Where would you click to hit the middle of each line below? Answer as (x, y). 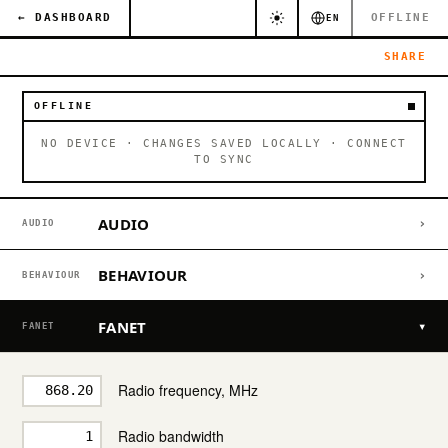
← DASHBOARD (65, 17)
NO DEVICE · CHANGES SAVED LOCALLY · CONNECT (224, 143)
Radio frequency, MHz (188, 390)
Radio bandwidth (171, 436)
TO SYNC (224, 159)
